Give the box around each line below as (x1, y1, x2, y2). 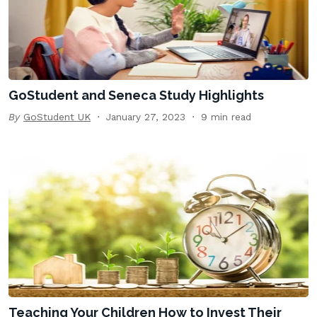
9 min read (201, 111, 251, 123)
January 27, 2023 (106, 111, 185, 123)
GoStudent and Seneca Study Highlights (8, 88, 264, 103)
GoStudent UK (23, 111, 91, 123)
